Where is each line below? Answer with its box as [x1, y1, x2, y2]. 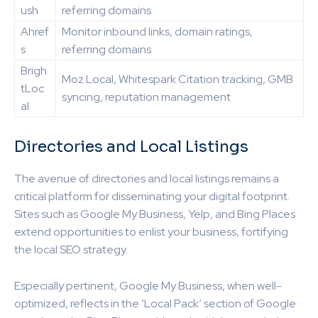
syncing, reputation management [62, 89, 231, 104]
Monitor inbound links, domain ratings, [62, 23, 253, 39]
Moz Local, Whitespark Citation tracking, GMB [62, 71, 293, 87]
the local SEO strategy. [14, 241, 128, 257]
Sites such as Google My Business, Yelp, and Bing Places [14, 206, 295, 221]
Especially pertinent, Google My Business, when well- [14, 278, 282, 293]
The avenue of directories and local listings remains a [14, 170, 279, 186]
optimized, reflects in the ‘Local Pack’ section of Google [14, 295, 296, 311]
